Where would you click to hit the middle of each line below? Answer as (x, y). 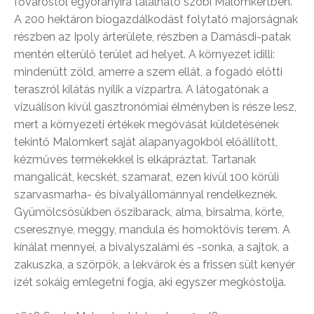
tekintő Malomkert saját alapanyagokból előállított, (146, 142)
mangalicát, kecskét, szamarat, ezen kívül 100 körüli (146, 177)
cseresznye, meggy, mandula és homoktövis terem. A (152, 230)
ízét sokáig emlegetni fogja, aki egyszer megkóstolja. (150, 282)
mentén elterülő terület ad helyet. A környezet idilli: (144, 54)
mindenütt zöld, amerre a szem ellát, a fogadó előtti (148, 72)
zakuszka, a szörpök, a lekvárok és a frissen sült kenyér (155, 265)
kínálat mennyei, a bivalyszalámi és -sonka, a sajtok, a (151, 247)
